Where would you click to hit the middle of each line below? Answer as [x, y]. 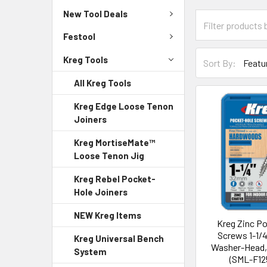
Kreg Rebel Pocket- [115, 179]
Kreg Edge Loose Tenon [124, 106]
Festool [79, 37]
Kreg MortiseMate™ [114, 142]
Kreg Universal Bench [119, 238]
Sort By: [220, 63]
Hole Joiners [101, 192]
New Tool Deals [95, 13]
